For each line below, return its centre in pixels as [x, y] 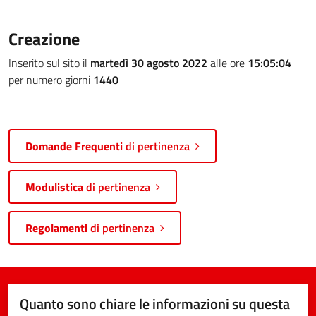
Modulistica [54, 187]
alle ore [227, 63]
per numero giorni [51, 80]
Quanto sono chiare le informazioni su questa [155, 304]
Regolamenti [56, 228]
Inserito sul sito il [49, 63]
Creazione [44, 39]
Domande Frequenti [75, 146]
